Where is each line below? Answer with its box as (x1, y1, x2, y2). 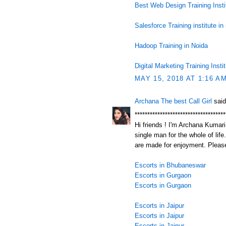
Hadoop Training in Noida (135, 41, 208, 49)
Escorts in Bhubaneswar (135, 161, 206, 169)
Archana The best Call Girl (135, 97, 212, 105)
